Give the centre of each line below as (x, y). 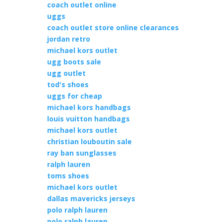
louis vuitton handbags (88, 119)
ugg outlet (66, 73)
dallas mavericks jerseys (91, 198)
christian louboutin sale (89, 141)
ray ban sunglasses (82, 153)
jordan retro (68, 39)
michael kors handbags (89, 107)
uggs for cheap (74, 96)
